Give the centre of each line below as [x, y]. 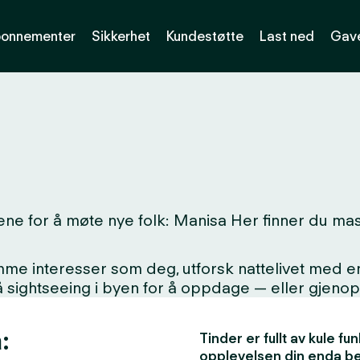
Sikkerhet [121, 36]
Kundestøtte [205, 36]
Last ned [287, 36]
